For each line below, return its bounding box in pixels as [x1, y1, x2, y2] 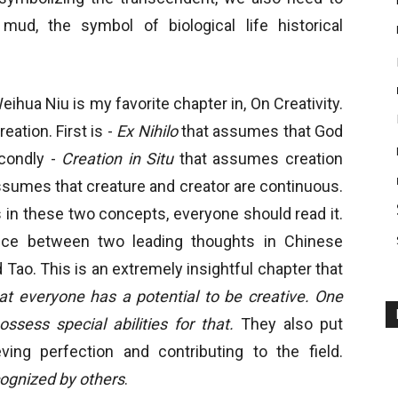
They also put [241, 314, 344, 333]
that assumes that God [177, 122, 343, 140]
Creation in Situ [61, 149, 179, 168]
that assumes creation [179, 149, 344, 168]
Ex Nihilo [116, 122, 178, 140]
